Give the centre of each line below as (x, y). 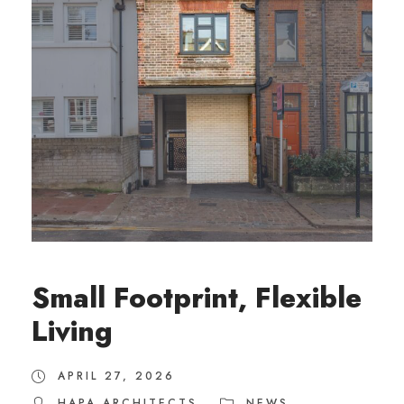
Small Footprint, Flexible (197, 298)
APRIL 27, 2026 (116, 376)
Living (72, 331)
